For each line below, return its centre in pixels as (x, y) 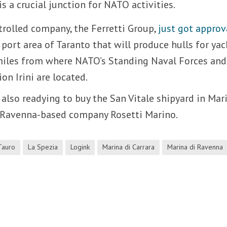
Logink (80, 147)
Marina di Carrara (129, 147)
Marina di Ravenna (195, 147)
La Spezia (43, 147)
